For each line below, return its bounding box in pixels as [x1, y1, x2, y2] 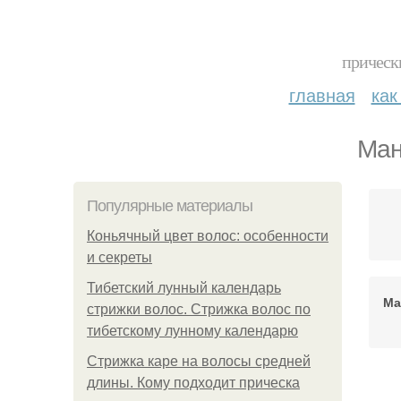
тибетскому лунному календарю [87, 323, 298, 338]
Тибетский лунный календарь [87, 280, 281, 295]
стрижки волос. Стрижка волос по [87, 302, 311, 317]
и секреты [87, 250, 152, 265]
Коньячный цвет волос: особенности [87, 228, 328, 243]
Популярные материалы [87, 197, 252, 215]
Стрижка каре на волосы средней [87, 354, 311, 369]
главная [288, 81, 355, 107]
